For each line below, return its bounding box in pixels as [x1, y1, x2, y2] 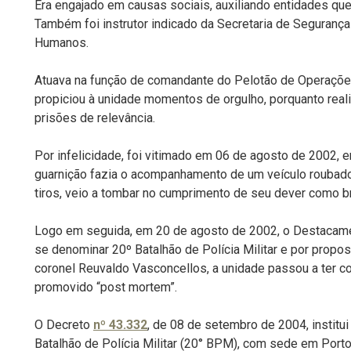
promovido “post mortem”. [34, 280, 177, 295]
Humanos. [34, 35, 89, 50]
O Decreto [34, 317, 93, 332]
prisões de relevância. [34, 110, 155, 125]
